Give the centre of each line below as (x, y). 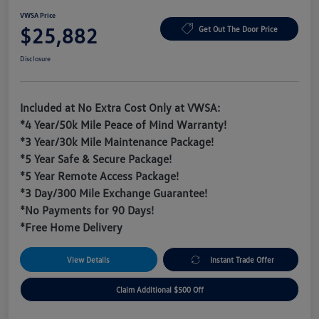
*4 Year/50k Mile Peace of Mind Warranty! (123, 125)
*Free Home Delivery (71, 228)
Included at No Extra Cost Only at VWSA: (120, 108)
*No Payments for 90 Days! (87, 210)
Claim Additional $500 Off (159, 290)
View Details (89, 260)
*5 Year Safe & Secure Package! (96, 159)
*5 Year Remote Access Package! (99, 176)
